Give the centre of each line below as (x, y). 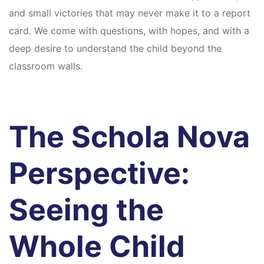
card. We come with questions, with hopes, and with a (129, 31)
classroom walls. (46, 66)
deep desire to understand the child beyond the (115, 49)
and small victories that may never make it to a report (130, 13)
